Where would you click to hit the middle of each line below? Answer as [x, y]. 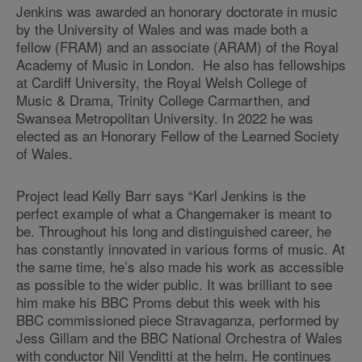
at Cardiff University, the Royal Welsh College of [162, 82]
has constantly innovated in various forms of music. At [181, 248]
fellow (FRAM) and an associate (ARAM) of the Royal [177, 46]
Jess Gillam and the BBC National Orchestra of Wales [179, 337]
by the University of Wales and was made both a [162, 29]
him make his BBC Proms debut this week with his [168, 302]
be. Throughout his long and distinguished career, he [174, 231]
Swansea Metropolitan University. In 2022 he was [165, 118]
